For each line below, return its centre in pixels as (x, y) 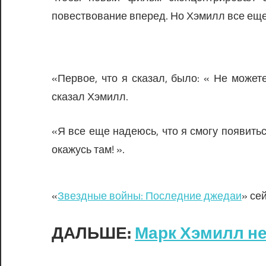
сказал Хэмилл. (90, 96)
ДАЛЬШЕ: (93, 232)
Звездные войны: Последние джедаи (150, 195)
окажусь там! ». (88, 149)
